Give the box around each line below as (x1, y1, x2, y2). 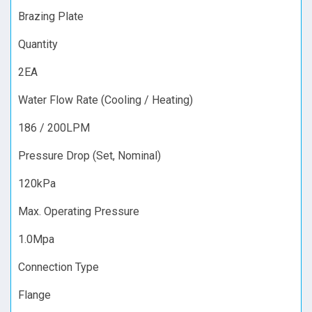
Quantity (18, 37, 58, 51)
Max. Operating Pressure (18, 204, 139, 218)
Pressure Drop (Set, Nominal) (18, 148, 161, 162)
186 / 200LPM (18, 120, 90, 134)
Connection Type (18, 260, 99, 274)
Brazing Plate (18, 9, 84, 23)
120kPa (18, 176, 56, 190)
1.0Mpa (18, 232, 54, 246)
